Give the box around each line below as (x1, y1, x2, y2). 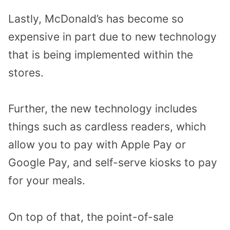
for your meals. (8, 174, 85, 187)
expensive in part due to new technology (8, 30, 217, 43)
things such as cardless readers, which (8, 120, 206, 133)
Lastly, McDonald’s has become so (8, 12, 184, 25)
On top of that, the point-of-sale (8, 210, 174, 223)
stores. (8, 66, 44, 79)
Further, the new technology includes (8, 102, 197, 116)
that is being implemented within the (8, 48, 193, 61)
